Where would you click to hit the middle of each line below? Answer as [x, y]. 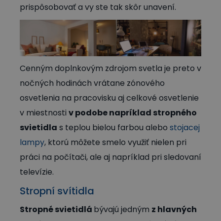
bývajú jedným [123, 209]
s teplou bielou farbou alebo [113, 127]
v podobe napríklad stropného [133, 112]
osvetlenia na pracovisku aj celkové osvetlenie [109, 98]
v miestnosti [44, 112]
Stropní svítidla [57, 191]
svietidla [38, 127]
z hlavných [174, 209]
